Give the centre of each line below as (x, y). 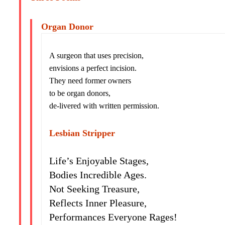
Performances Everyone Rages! (114, 217)
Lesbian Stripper (82, 133)
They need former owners (90, 81)
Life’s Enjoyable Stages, (99, 161)
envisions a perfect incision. (93, 68)
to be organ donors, (80, 93)
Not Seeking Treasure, (95, 189)
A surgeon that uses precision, (97, 55)
